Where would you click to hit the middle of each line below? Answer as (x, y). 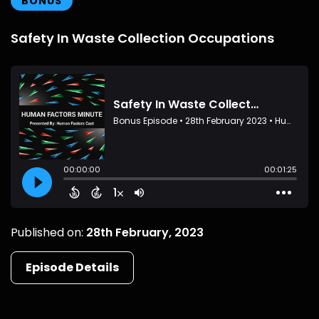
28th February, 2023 (145, 232)
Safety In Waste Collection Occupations (142, 38)
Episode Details (72, 267)
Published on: (48, 232)
